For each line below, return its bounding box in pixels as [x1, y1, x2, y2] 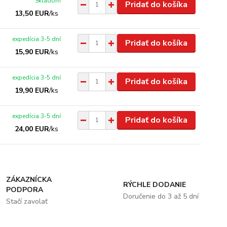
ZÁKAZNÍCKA [6, 174, 52, 184]
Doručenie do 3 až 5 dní [123, 191, 199, 201]
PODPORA [6, 184, 44, 195]
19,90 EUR [15, 85, 50, 95]
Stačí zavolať [6, 196, 48, 206]
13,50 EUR [15, 8, 50, 18]
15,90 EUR [15, 47, 50, 57]
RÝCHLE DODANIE [123, 179, 186, 190]
